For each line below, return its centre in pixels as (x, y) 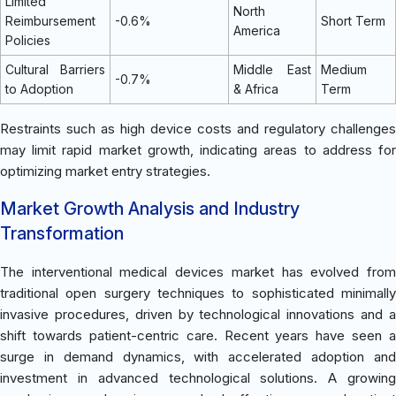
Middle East (272, 69)
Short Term (353, 20)
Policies (28, 40)
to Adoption (39, 88)
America (257, 30)
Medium (344, 69)
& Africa (256, 88)
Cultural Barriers (55, 69)
